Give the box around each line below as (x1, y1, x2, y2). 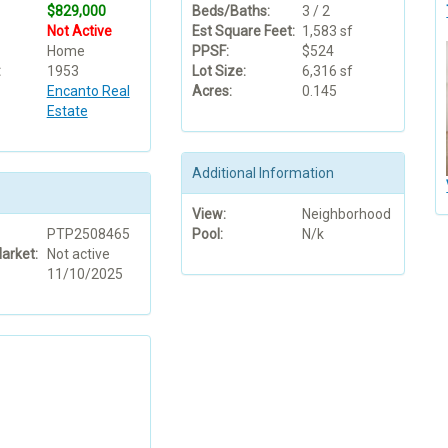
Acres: (191, 82, 232, 99)
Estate (46, 102, 88, 119)
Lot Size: (191, 62, 246, 79)
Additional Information (191, 164, 334, 181)
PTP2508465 (46, 225, 130, 242)
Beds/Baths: (191, 2, 270, 19)
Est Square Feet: (191, 22, 295, 39)
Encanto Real (46, 82, 130, 99)
